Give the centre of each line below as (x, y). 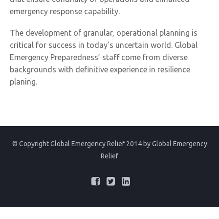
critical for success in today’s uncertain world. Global (104, 45)
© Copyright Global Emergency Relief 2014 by (82, 144)
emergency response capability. (65, 11)
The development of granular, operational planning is (104, 33)
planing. (23, 82)
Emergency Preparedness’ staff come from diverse (99, 57)
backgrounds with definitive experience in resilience (100, 70)
